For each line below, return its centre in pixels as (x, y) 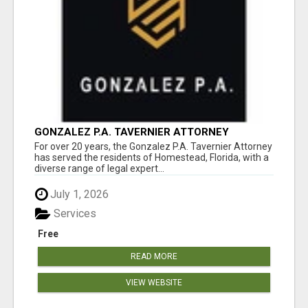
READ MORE (154, 257)
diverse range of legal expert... (99, 168)
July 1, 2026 (78, 194)
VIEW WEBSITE (154, 283)
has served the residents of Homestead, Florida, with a (152, 157)
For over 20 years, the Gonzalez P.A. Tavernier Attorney (153, 146)
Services (74, 214)
